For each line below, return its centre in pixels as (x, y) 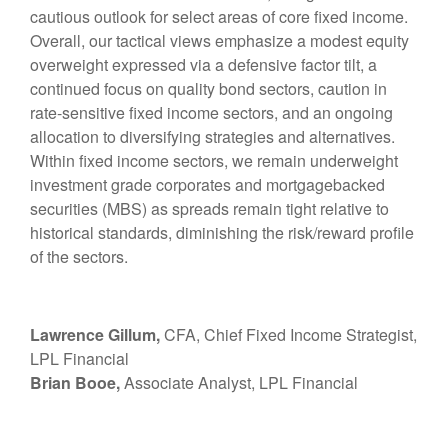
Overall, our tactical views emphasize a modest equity (219, 41)
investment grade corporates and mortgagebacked (207, 185)
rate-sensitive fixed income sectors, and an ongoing (211, 113)
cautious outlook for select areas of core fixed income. (219, 17)
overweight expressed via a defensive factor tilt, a (203, 65)
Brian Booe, (75, 383)
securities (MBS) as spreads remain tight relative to (209, 209)
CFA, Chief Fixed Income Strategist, (288, 335)
